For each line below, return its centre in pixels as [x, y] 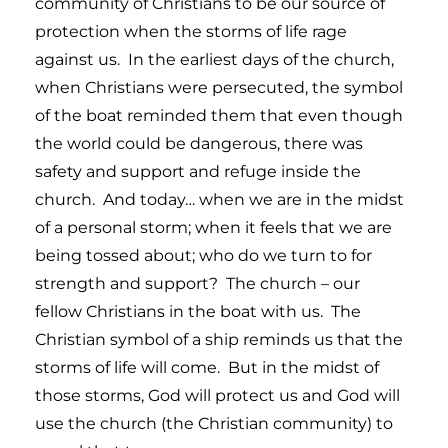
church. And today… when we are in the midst [219, 199]
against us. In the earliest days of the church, [214, 59]
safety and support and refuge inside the [198, 171]
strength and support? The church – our [197, 283]
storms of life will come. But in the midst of [207, 367]
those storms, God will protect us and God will [217, 395]
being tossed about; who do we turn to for [203, 255]
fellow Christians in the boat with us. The [198, 311]
